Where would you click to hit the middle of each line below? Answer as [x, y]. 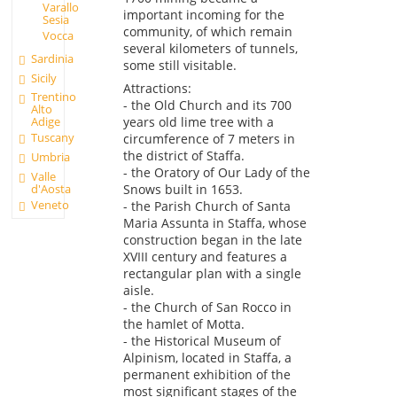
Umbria [51, 157]
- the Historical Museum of [202, 341]
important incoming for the [203, 15]
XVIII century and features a [205, 257]
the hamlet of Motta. [183, 324]
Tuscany [53, 138]
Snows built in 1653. [183, 190]
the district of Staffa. [183, 156]
